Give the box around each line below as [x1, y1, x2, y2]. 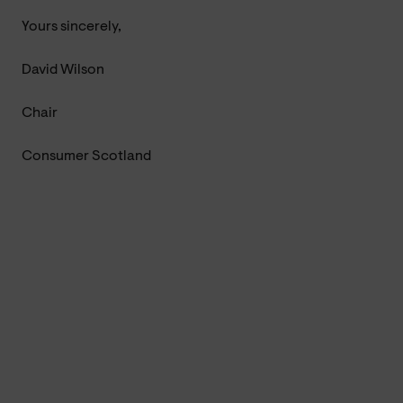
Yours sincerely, [22, 19, 121, 34]
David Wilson [22, 62, 104, 77]
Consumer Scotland [22, 148, 151, 164]
